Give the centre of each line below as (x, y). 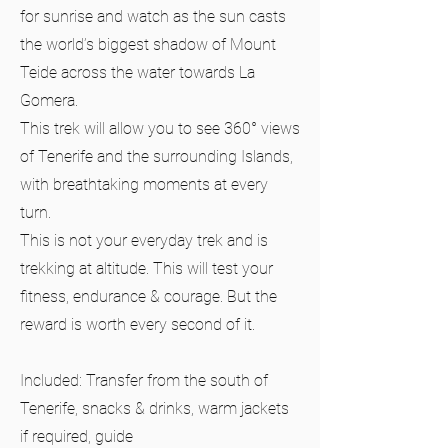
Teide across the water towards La (137, 72)
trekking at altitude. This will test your (146, 268)
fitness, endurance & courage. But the (148, 296)
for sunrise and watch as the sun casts (153, 16)
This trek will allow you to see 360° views (160, 128)
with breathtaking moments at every (144, 184)
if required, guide (76, 436)
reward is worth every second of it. (137, 324)
